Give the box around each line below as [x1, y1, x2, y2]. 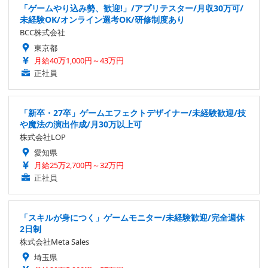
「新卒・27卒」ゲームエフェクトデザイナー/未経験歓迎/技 [20, 106, 246, 118]
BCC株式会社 [20, 26, 65, 38]
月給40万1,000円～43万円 [34, 54, 124, 66]
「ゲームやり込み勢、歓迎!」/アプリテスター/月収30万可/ [20, 2, 243, 14]
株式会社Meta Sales [20, 236, 89, 247]
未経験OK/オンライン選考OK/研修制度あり [20, 13, 185, 25]
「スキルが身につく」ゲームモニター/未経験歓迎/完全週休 [20, 211, 245, 223]
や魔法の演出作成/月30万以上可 [20, 118, 142, 130]
